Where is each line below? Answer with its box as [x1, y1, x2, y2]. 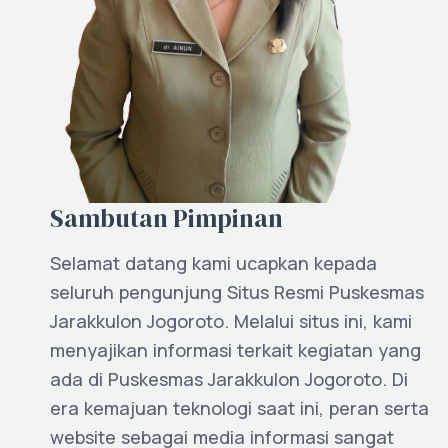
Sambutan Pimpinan [50, 200, 283, 235]
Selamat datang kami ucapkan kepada [50, 250, 377, 275]
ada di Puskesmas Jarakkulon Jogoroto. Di [50, 366, 408, 391]
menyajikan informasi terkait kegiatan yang [50, 337, 421, 362]
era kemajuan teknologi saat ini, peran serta [50, 395, 429, 420]
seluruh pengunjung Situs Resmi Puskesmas [50, 279, 424, 304]
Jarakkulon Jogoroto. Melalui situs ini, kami [50, 308, 412, 333]
